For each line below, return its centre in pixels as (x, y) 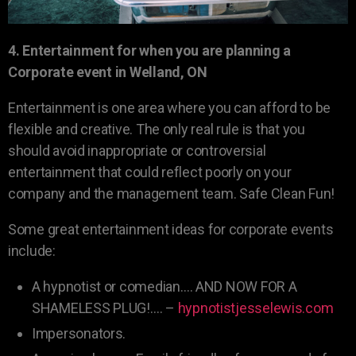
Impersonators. (79, 334)
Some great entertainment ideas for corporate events (171, 230)
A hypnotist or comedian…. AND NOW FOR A (164, 287)
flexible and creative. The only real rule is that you (157, 130)
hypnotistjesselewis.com (255, 308)
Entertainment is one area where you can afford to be (169, 108)
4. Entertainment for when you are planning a (150, 51)
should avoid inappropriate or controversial (137, 151)
